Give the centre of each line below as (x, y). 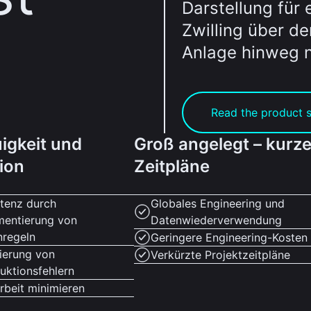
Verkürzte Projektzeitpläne (220, 255)
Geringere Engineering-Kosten (229, 237)
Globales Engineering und (217, 203)
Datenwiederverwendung (216, 220)
